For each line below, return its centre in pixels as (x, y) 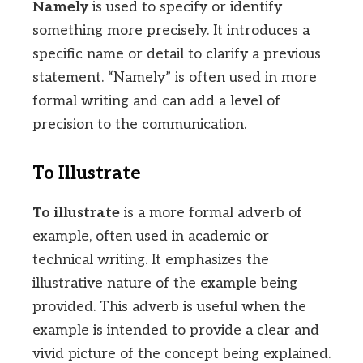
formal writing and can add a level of (156, 101)
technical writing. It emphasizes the (151, 260)
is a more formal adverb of (211, 213)
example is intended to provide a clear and (176, 331)
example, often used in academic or (151, 237)
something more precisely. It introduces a (171, 31)
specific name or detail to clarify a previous (177, 54)
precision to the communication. (139, 125)
